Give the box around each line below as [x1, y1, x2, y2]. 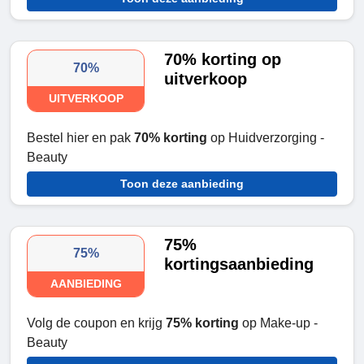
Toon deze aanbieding [120, 177, 244, 191]
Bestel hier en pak [27, 131, 134, 145]
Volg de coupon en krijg [27, 316, 166, 331]
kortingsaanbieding [164, 255, 314, 274]
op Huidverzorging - [207, 131, 324, 145]
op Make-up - [242, 316, 318, 331]
